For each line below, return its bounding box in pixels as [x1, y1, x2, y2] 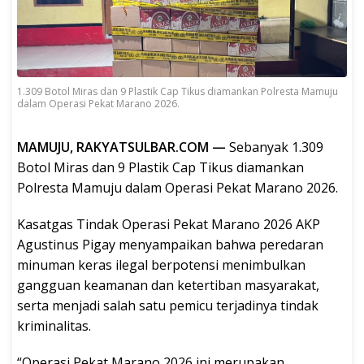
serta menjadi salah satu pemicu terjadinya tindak [17, 297, 318, 315]
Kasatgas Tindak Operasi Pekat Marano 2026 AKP [17, 215, 320, 234]
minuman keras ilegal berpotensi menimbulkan [17, 256, 305, 275]
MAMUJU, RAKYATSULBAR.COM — [17, 138, 226, 157]
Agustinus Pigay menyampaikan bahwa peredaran [17, 236, 323, 254]
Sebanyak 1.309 [226, 138, 323, 157]
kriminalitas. [17, 317, 91, 336]
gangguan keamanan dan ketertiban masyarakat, [17, 276, 319, 295]
